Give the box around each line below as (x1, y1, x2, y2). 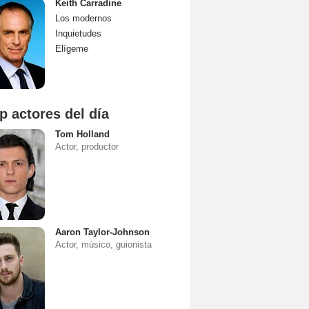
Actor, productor (55, 141, 119, 152)
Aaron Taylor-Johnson (55, 227, 150, 237)
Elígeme (55, 43, 88, 54)
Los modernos (55, 13, 112, 23)
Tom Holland (55, 129, 110, 139)
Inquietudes (55, 28, 101, 39)
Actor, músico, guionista (55, 239, 152, 250)
